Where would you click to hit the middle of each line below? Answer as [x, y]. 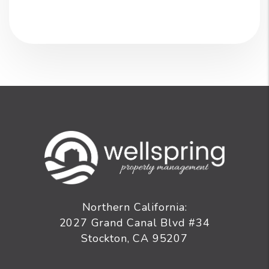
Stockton [104, 239]
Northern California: [134, 207]
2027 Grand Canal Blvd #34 [134, 223]
